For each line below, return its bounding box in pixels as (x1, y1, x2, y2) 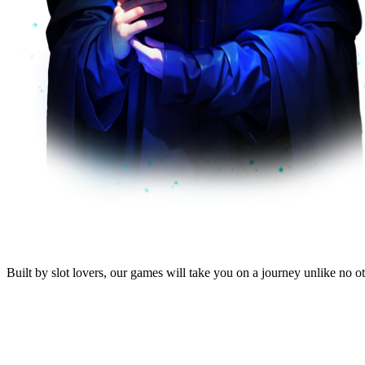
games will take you (130, 265, 233, 279)
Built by (7, 265, 51, 279)
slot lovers (51, 265, 103, 279)
